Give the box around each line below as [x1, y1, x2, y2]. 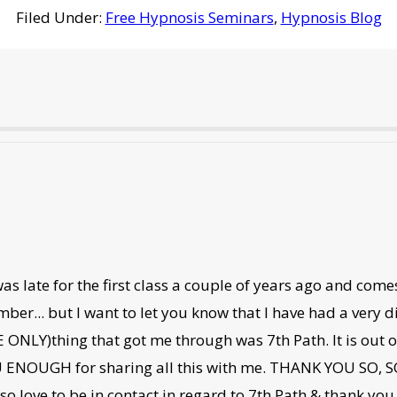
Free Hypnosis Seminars [105, 6, 274, 27]
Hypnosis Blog [280, 6, 382, 27]
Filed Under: [15, 6, 105, 27]
